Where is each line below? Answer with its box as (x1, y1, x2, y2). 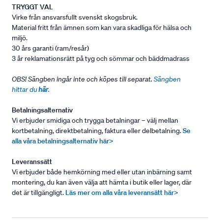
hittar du (12, 85, 38, 94)
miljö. (12, 33, 27, 43)
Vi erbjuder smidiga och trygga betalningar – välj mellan (12, 116, 178, 125)
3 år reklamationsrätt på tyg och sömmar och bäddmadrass (12, 54, 190, 63)
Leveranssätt (12, 157, 52, 166)
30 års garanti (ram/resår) (12, 44, 89, 53)
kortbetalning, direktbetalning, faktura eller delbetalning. (12, 126, 183, 136)
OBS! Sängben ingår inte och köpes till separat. (12, 75, 154, 84)
